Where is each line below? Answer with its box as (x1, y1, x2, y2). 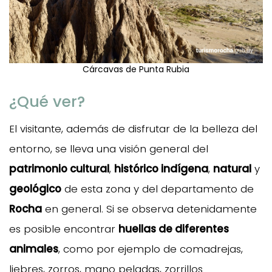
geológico (9, 182, 61, 197)
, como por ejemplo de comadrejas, (58, 242, 243, 257)
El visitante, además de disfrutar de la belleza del (9, 121, 257, 137)
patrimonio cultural (9, 161, 109, 177)
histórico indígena (114, 161, 208, 177)
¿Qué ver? (9, 91, 85, 113)
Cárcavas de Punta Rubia (83, 63, 189, 76)
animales (9, 242, 58, 257)
